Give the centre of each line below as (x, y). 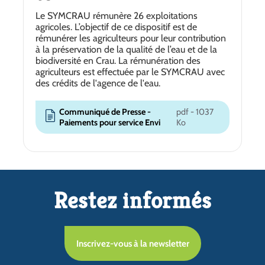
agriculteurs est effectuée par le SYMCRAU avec (130, 72)
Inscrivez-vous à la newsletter (132, 244)
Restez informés (132, 201)
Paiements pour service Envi (110, 122)
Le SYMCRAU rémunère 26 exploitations (117, 15)
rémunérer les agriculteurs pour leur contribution (131, 38)
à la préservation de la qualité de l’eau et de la (126, 49)
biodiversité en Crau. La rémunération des (118, 60)
